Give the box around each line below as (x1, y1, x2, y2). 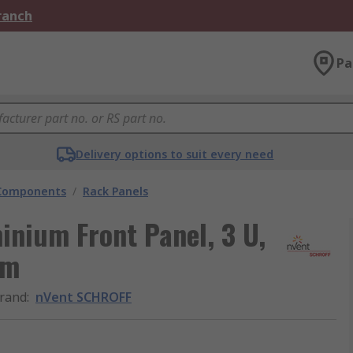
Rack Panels (83, 184, 148, 199)
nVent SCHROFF (35, 288, 132, 306)
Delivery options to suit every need (76, 147, 274, 162)
